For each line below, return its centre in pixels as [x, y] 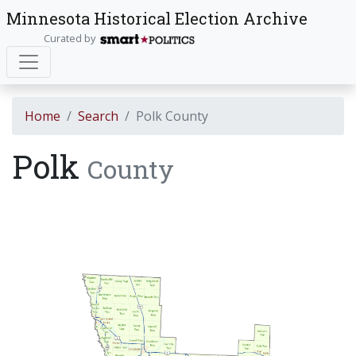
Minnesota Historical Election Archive [157, 18]
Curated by [72, 38]
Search [98, 116]
